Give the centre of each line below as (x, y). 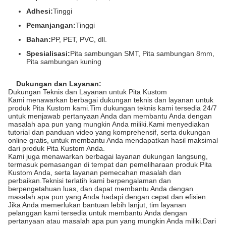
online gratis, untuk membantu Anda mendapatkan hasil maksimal (113, 140)
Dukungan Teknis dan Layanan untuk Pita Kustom (88, 92)
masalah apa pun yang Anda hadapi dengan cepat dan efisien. (108, 197)
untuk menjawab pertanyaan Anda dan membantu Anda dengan (110, 116)
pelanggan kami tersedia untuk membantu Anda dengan (98, 213)
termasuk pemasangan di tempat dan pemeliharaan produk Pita (110, 164)
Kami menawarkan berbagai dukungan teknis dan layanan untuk (111, 100)
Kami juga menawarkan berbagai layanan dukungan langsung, (108, 156)
